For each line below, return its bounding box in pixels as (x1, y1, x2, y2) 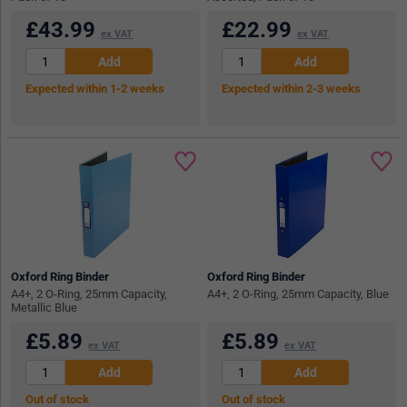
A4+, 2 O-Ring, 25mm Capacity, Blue (207, 286, 390, 301)
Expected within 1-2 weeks (25, 81, 165, 95)
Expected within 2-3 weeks (222, 81, 362, 95)
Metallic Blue (11, 300, 78, 314)
